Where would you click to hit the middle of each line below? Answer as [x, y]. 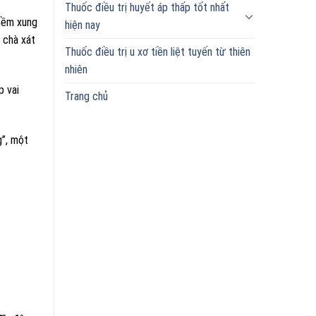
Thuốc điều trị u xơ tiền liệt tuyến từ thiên [158, 51]
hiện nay [83, 25]
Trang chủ [86, 96]
